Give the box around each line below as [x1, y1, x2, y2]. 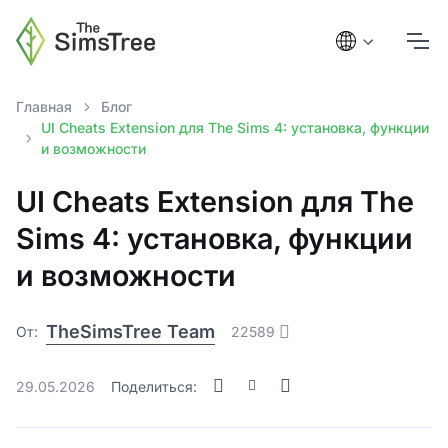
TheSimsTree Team [46, 321, 215, 342]
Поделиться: [111, 377, 197, 395]
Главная [16, 98, 72, 115]
